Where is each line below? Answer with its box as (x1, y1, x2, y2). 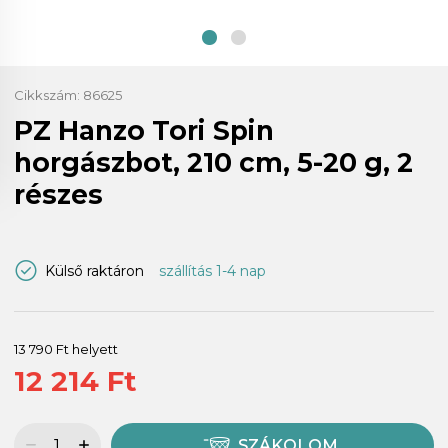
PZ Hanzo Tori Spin (14, 113, 274, 147)
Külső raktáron (45, 261, 144, 280)
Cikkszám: (14, 86, 83, 103)
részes (14, 177, 103, 211)
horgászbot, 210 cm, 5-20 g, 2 (14, 145, 413, 179)
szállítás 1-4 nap (158, 261, 266, 280)
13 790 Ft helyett (14, 340, 118, 357)
